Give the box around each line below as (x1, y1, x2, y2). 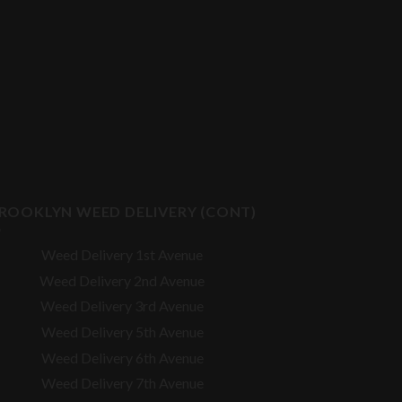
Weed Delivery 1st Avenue (41, 246, 203, 264)
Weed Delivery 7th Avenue (40, 374, 204, 392)
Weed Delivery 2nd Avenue (39, 271, 205, 289)
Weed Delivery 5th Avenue (40, 323, 204, 341)
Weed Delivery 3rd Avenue (40, 297, 204, 315)
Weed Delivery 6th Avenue (40, 348, 204, 366)
